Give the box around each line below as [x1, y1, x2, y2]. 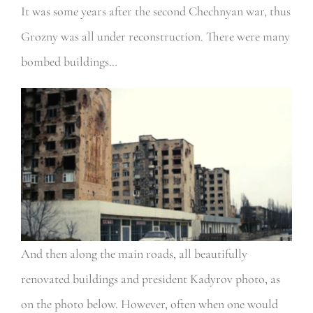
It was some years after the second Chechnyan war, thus [20, 3, 291, 20]
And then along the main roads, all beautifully [20, 245, 247, 261]
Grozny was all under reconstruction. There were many [20, 29, 290, 45]
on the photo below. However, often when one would [20, 296, 278, 312]
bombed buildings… [20, 54, 117, 70]
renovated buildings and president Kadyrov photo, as [20, 270, 280, 286]
